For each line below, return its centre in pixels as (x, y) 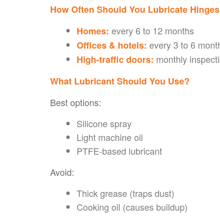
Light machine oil (110, 137)
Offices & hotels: (112, 45)
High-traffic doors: (115, 59)
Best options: (76, 102)
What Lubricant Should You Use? (120, 81)
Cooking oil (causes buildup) (132, 206)
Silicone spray (104, 123)
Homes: (93, 31)
